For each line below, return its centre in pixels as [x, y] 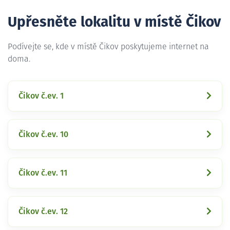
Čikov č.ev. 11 [43, 173]
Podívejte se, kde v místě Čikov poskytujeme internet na [108, 46]
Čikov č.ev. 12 [43, 211]
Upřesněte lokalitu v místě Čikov [114, 22]
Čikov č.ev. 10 [43, 134]
